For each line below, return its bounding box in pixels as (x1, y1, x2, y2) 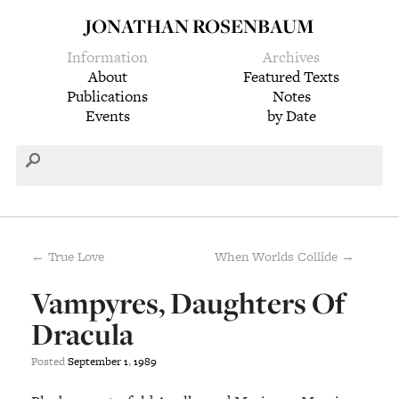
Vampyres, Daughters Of (31, 281, 346, 323)
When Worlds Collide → (214, 247, 354, 266)
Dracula (31, 313, 134, 354)
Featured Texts (243, 65, 340, 87)
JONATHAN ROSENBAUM (85, 12, 314, 39)
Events (85, 104, 130, 126)
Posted (31, 352, 69, 370)
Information (67, 45, 149, 68)
